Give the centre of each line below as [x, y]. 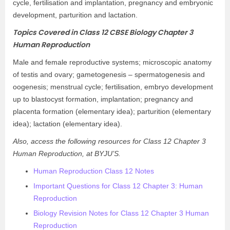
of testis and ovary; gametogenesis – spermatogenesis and [109, 74]
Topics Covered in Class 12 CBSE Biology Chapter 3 [103, 32]
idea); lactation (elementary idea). [68, 124]
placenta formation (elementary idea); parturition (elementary [112, 111]
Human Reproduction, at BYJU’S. [67, 154]
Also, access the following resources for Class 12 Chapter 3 [109, 141]
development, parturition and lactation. [75, 15]
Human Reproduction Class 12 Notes [94, 171]
